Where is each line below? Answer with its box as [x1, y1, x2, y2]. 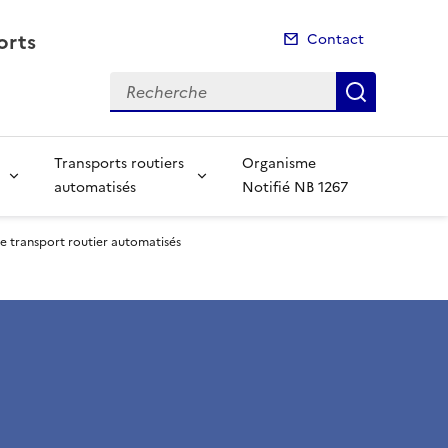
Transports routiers [53, 153, 184, 174]
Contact [307, 29, 364, 50]
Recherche [109, 71, 190, 95]
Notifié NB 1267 [242, 177, 349, 198]
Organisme [242, 153, 317, 174]
